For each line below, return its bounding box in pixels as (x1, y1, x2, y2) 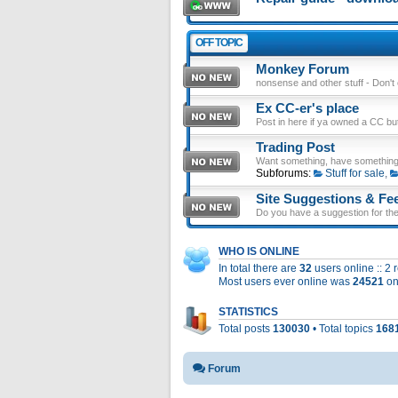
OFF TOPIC (195, 36, 243, 49)
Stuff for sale (324, 167, 385, 179)
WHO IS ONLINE (219, 246, 299, 257)
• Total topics (310, 322, 376, 335)
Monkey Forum (256, 62, 349, 76)
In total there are (219, 262, 299, 275)
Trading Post (256, 140, 335, 155)
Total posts (219, 322, 273, 335)
